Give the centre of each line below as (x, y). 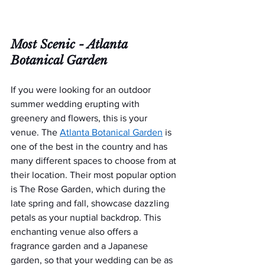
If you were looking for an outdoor (82, 90)
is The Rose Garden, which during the (89, 189)
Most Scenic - (49, 45)
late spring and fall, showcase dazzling (91, 203)
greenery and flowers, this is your (80, 118)
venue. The (35, 132)
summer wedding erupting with (76, 104)
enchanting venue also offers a (75, 232)
